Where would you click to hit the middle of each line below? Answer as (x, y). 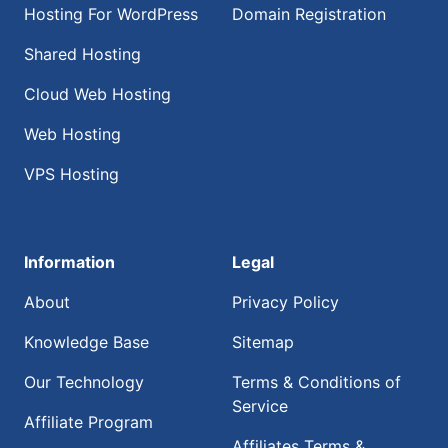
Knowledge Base (86, 342)
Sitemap (263, 342)
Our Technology (84, 382)
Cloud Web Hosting (97, 94)
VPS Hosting (71, 174)
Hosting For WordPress (111, 14)
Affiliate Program (88, 422)
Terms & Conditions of (316, 382)
